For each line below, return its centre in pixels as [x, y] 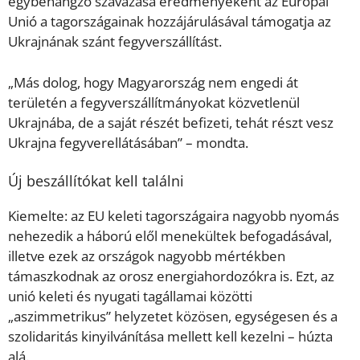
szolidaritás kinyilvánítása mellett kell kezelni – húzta [170, 337]
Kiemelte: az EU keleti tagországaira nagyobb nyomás [174, 216]
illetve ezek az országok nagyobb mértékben [147, 256]
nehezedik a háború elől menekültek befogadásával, [170, 236]
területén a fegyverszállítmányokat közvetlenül [154, 102]
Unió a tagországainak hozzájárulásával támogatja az [170, 22]
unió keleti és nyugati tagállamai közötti [130, 297]
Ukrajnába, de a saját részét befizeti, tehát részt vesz [171, 122]
